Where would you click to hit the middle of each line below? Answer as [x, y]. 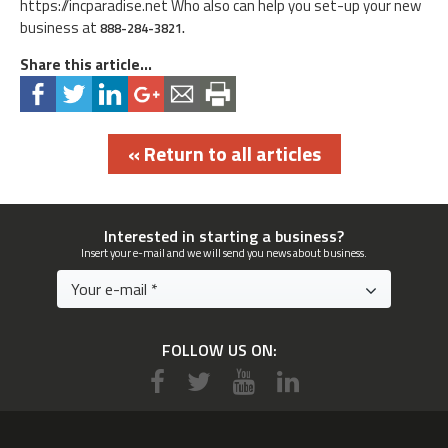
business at [60, 27]
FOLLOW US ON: [219, 349]
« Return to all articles [224, 153]
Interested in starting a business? [224, 235]
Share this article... [86, 64]
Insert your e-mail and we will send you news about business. [224, 252]
